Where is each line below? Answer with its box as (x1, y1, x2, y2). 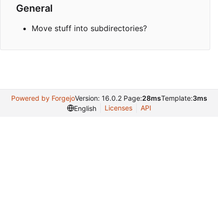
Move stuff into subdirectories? (32, 23, 147, 34)
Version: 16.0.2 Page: (74, 94, 142, 103)
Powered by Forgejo (11, 94, 75, 103)
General (16, 2, 53, 15)
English (73, 104, 96, 112)
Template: (161, 94, 193, 103)
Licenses (104, 104, 132, 112)
